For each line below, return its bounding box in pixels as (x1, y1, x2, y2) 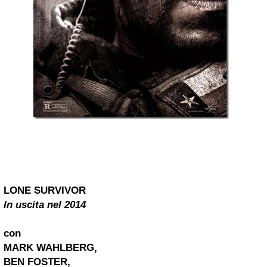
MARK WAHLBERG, (4, 242, 97, 253)
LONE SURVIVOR (4, 185, 86, 196)
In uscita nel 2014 (4, 199, 86, 210)
